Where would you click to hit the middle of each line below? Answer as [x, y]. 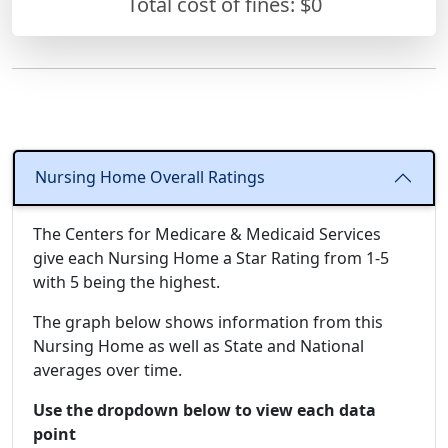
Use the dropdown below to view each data [204, 409]
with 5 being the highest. [126, 281]
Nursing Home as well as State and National [198, 345]
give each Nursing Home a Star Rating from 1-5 [211, 257]
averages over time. [107, 369]
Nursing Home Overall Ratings [150, 177]
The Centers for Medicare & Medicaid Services [207, 233]
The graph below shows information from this [208, 321]
